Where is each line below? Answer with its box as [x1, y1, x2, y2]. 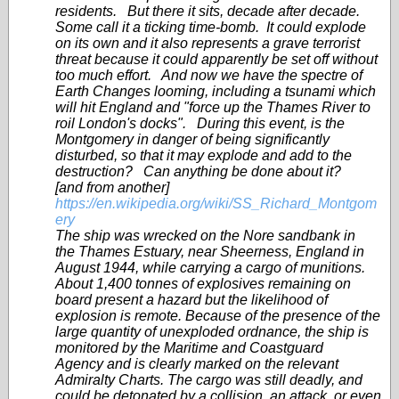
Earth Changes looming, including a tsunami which [55, 84, 376, 99]
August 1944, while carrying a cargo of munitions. [55, 260, 365, 275]
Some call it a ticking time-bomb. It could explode [55, 20, 366, 35]
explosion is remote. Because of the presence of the [55, 308, 380, 323]
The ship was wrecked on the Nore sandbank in [55, 228, 355, 243]
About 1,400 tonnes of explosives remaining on [55, 276, 351, 291]
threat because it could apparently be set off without [55, 52, 378, 67]
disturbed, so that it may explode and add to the [55, 148, 352, 163]
